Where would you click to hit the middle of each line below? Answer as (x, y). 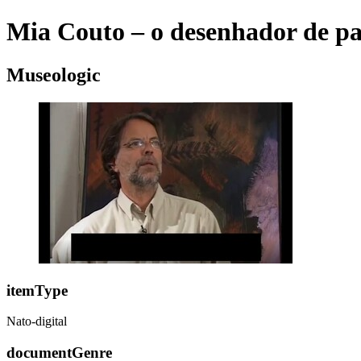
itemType (37, 290)
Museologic (54, 75)
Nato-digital (37, 322)
